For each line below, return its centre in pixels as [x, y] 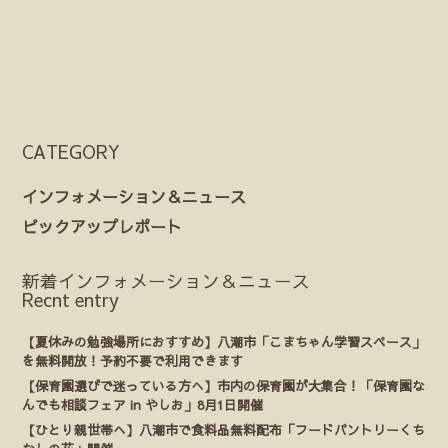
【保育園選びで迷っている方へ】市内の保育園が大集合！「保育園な [224, 385]
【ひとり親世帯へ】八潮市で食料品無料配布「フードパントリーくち [224, 429]
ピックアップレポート [102, 225]
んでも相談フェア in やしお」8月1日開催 [143, 404]
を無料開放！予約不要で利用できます [133, 360]
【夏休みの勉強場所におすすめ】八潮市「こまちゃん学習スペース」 [224, 341]
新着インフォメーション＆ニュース [166, 280]
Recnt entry [71, 299]
